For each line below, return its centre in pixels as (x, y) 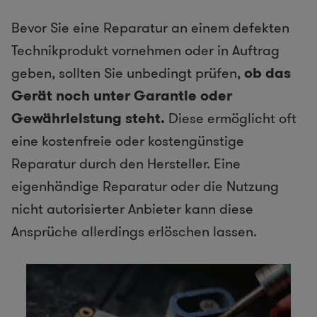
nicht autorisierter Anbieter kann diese (132, 209)
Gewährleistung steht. (88, 119)
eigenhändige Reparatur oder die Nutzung (145, 186)
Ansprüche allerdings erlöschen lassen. (134, 232)
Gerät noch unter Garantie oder (122, 96)
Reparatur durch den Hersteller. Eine (126, 164)
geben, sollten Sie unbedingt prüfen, (126, 73)
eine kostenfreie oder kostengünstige (128, 141)
